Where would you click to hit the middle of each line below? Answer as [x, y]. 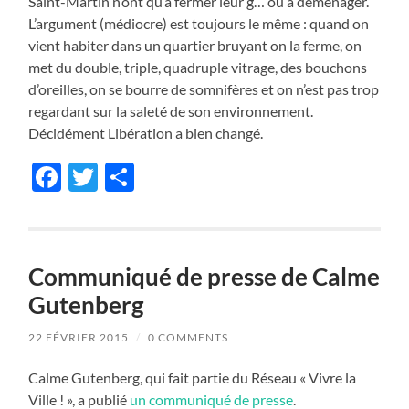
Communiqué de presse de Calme [204, 276]
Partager [190, 176]
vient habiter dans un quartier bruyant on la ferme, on [195, 45]
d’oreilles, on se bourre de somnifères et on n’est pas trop [204, 89]
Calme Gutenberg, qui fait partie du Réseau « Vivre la [193, 377]
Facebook [124, 176]
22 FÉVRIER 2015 [79, 337]
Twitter [146, 176]
